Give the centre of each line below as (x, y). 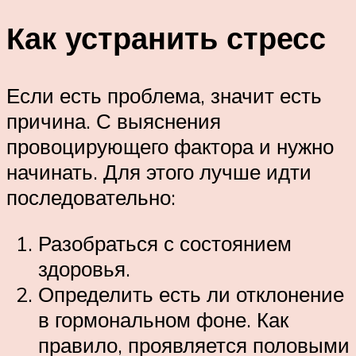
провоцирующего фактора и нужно (170, 147)
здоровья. (84, 268)
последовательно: (91, 197)
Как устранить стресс (166, 38)
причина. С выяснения (114, 121)
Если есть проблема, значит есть (164, 96)
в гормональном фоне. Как (163, 319)
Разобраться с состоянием (165, 243)
